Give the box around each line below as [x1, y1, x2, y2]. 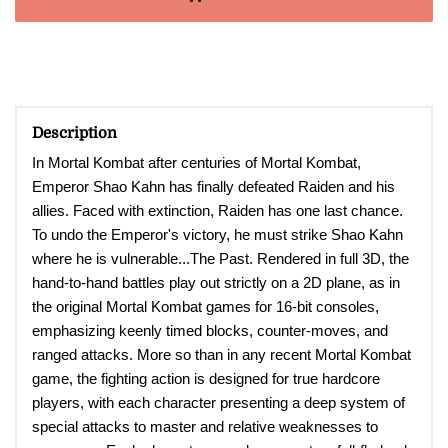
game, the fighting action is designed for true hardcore [32, 370, 380, 388]
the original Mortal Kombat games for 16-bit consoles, [32, 298, 379, 316]
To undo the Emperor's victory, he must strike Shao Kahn [32, 226, 403, 244]
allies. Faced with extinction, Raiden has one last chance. [32, 202, 403, 220]
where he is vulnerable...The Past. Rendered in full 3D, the [32, 250, 409, 268]
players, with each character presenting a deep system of [32, 394, 405, 412]
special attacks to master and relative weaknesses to [32, 418, 378, 436]
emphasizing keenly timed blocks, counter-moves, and [32, 322, 388, 340]
